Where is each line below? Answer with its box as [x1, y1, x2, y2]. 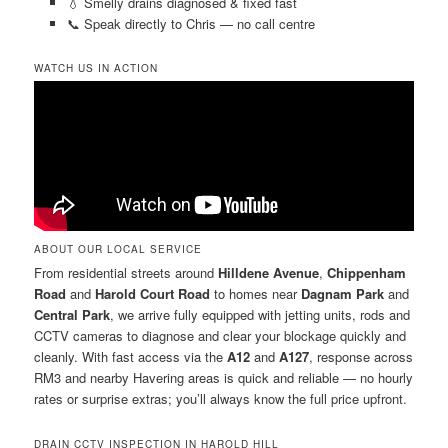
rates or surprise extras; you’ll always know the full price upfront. [34, 389, 408, 409]
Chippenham [327, 263, 407, 283]
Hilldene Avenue [218, 263, 320, 283]
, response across [309, 347, 414, 367]
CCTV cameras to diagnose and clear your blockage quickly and [34, 326, 407, 346]
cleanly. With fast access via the [34, 347, 228, 367]
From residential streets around [34, 263, 219, 283]
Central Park [34, 305, 111, 325]
